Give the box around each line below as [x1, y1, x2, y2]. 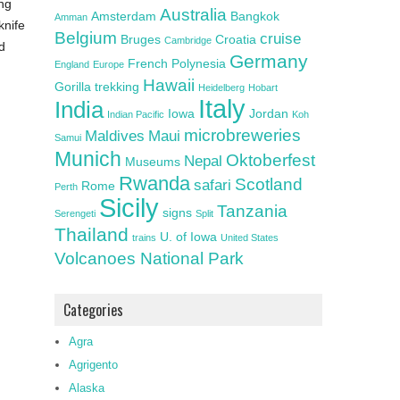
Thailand [54, 224, 129, 245]
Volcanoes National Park [54, 249, 244, 268]
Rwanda [119, 172, 190, 195]
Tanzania [217, 202, 287, 221]
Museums [125, 154, 180, 169]
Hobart [248, 82, 278, 93]
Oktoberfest [226, 151, 315, 170]
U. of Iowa [160, 229, 217, 244]
